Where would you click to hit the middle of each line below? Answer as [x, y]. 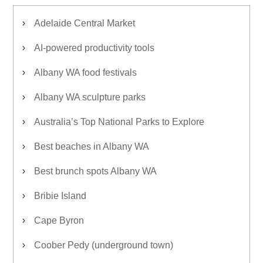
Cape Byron [59, 220]
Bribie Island [60, 196]
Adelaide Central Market [85, 23]
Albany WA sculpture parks [90, 97]
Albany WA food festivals [85, 73]
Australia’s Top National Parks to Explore [119, 122]
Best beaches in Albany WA [92, 146]
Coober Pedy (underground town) [104, 245]
